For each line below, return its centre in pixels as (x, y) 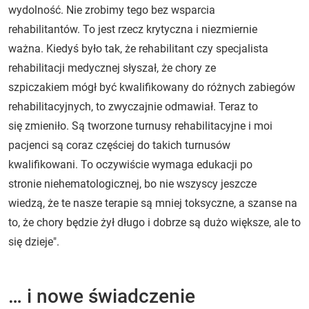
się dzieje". (34, 241)
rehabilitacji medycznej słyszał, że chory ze (112, 68)
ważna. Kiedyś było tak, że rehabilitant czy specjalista (138, 48)
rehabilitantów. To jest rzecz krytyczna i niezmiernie (133, 29)
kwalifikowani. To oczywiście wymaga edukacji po (130, 164)
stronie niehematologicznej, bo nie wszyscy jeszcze (132, 183)
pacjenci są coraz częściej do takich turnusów (119, 145)
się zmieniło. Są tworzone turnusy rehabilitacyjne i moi (140, 126)
